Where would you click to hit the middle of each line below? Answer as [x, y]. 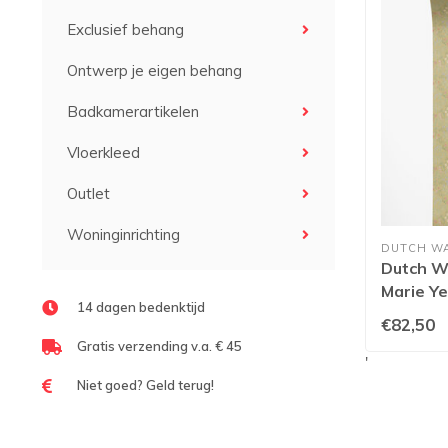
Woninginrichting [123, 234]
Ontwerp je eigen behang [154, 70]
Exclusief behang [125, 29]
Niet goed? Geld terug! [145, 385]
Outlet [88, 193]
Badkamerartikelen [133, 111]
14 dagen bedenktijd [141, 307]
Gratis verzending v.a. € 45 [159, 346]
